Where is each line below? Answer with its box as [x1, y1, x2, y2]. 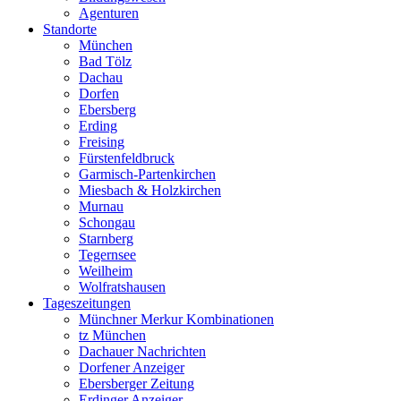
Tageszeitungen [43, 295, 131, 311]
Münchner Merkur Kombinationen [79, 311, 274, 327]
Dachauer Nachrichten [79, 344, 206, 359]
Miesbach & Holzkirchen [79, 183, 221, 198]
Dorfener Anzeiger [79, 360, 184, 375]
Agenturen [79, 5, 139, 21]
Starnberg [79, 231, 133, 246]
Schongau [79, 215, 135, 230]
